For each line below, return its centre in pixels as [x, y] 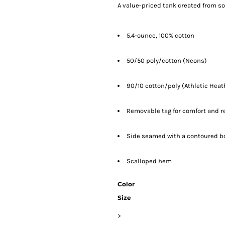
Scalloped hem [149, 161]
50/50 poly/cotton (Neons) [167, 61]
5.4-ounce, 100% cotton [160, 36]
